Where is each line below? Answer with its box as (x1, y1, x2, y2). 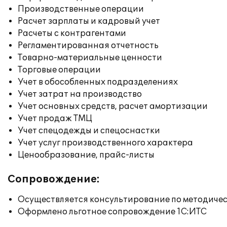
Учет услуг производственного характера (18, 138, 193, 148)
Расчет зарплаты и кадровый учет (18, 16, 160, 26)
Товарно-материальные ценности (18, 53, 162, 63)
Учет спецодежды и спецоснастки (18, 126, 160, 136)
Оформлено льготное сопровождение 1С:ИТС (18, 207, 207, 217)
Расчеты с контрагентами (18, 28, 126, 39)
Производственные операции (18, 4, 144, 14)
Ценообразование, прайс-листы (18, 150, 155, 160)
